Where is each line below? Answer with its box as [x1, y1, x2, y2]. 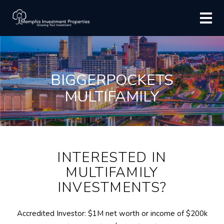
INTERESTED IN [57, 148, 167, 167]
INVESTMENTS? [57, 178, 167, 197]
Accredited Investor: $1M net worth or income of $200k [16, 208, 207, 218]
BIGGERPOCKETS [50, 70, 173, 90]
